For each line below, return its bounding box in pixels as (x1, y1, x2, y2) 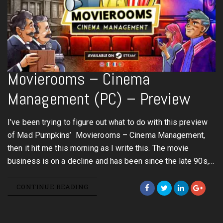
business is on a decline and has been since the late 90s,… (7, 156, 214, 166)
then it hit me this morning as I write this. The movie (7, 143, 189, 153)
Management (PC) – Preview (7, 88, 191, 110)
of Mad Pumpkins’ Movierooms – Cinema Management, (7, 130, 205, 140)
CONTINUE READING (16, 182, 89, 191)
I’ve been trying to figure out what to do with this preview (7, 117, 208, 127)
